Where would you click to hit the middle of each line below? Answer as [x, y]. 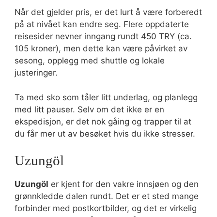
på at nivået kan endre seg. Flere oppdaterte [102, 24]
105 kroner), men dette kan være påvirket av [101, 48]
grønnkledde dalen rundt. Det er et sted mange [107, 196]
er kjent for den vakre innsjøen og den [124, 184]
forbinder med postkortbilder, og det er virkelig [106, 208]
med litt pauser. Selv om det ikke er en [89, 109]
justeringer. [36, 73]
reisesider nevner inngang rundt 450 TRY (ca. [103, 36]
